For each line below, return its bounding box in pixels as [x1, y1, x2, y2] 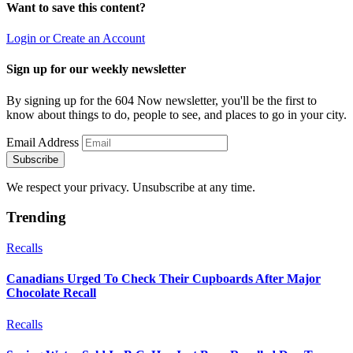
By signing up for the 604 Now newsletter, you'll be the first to [6, 93, 317, 107]
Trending [6, 209, 66, 226]
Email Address [6, 135, 79, 149]
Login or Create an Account [6, 32, 145, 46]
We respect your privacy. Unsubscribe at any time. [6, 180, 255, 194]
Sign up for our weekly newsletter [6, 62, 186, 76]
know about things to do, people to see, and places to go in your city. [6, 107, 347, 121]
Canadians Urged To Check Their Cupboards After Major [6, 272, 321, 286]
